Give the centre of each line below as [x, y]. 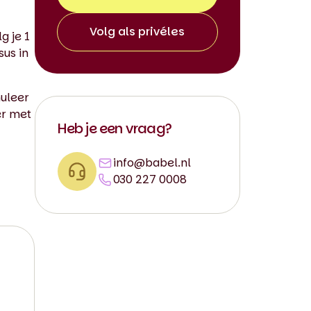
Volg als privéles [137, 32]
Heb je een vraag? [115, 128]
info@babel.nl [152, 163]
